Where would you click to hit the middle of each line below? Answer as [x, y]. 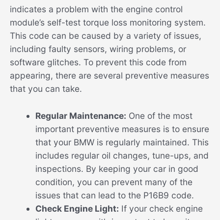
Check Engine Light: [77, 208]
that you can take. [46, 88]
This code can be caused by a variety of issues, [106, 35]
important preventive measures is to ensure [122, 129]
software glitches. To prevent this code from [98, 62]
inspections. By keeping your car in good [117, 168]
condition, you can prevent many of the [114, 182]
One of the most [159, 115]
